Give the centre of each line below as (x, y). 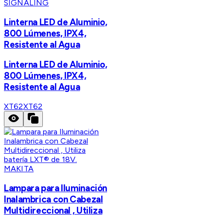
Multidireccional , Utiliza (53, 210)
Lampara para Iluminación (56, 188)
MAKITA (19, 169)
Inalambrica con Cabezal (54, 199)
